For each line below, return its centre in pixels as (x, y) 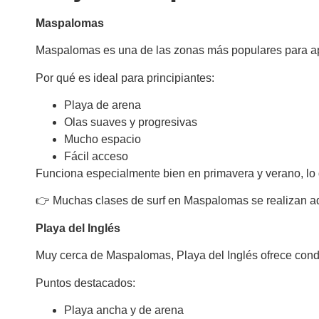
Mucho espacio (103, 140)
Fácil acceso (96, 157)
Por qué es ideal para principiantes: (125, 78)
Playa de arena (103, 105)
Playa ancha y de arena (124, 310)
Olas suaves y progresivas (131, 122)
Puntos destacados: (85, 283)
